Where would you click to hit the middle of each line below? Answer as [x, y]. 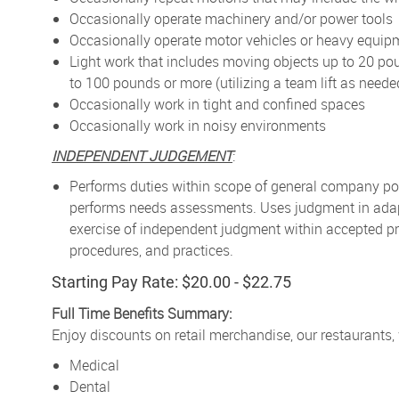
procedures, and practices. [151, 250]
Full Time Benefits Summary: [142, 313]
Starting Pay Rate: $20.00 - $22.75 [171, 281]
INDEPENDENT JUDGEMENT [142, 155]
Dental [90, 386]
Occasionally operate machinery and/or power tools [231, 18]
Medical [94, 365]
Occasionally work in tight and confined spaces [217, 104]
